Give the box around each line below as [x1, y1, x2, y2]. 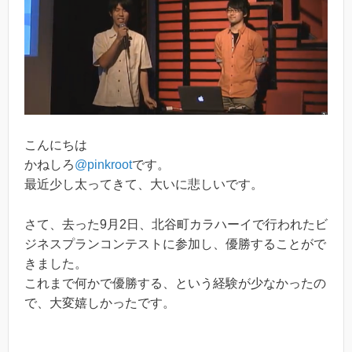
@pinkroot [75, 157, 132, 171]
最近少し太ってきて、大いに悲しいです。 [24, 177, 263, 191]
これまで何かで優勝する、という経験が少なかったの [24, 276, 326, 290]
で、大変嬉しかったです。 [24, 295, 175, 310]
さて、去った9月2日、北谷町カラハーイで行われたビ [24, 217, 328, 231]
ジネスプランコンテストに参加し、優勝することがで [24, 236, 326, 251]
